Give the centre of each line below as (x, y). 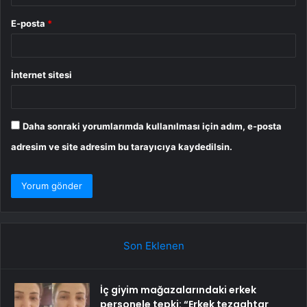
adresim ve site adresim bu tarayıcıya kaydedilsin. (122, 146)
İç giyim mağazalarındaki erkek (178, 290)
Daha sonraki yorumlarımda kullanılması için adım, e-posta (152, 126)
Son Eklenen (153, 245)
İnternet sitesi (41, 74)
